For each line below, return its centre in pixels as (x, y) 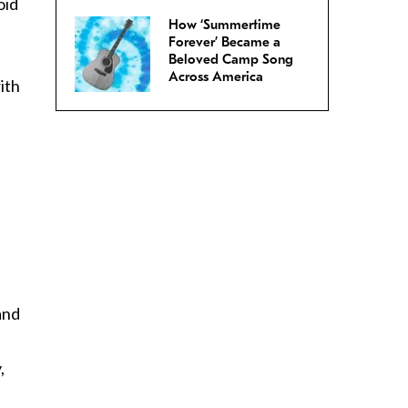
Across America (216, 77)
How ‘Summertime (224, 25)
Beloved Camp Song (231, 60)
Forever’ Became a (224, 42)
